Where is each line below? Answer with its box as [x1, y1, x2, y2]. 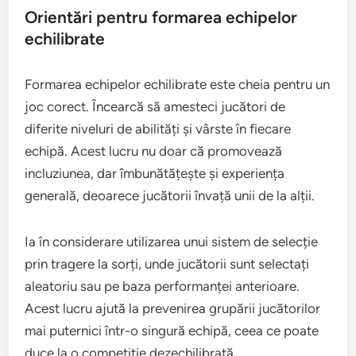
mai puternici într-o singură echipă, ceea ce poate [25, 322, 319, 339]
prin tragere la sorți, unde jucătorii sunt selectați [25, 255, 310, 272]
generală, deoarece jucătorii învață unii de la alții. [25, 187, 315, 203]
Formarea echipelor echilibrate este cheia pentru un [25, 75, 331, 92]
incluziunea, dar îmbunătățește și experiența [25, 164, 285, 181]
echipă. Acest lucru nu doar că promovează [25, 142, 283, 159]
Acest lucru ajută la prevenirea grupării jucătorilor [25, 300, 321, 316]
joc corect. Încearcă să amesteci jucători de [25, 98, 286, 114]
